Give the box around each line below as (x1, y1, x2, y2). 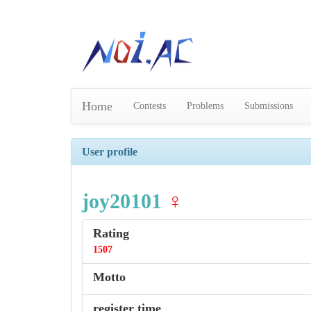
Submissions (244, 101, 293, 112)
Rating (93, 226, 129, 241)
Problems (187, 101, 224, 112)
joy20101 (82, 190, 162, 213)
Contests (133, 101, 166, 112)
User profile (82, 146, 137, 158)
